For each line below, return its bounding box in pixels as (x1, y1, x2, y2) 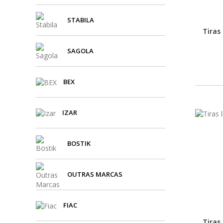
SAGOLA (67, 46, 94, 55)
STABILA (67, 15, 94, 24)
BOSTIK (67, 139, 91, 148)
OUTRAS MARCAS (67, 170, 122, 179)
